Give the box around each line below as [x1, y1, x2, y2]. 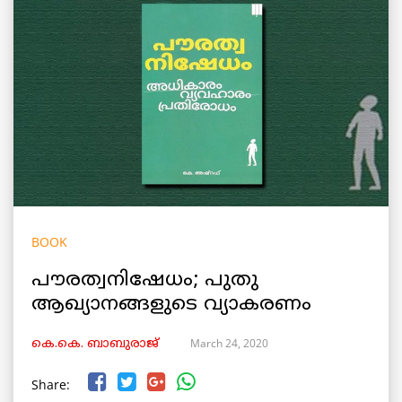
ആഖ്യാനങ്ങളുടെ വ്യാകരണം [31, 292, 311, 317]
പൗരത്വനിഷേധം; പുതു [31, 267, 258, 293]
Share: [31, 375, 70, 393]
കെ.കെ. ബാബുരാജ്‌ [31, 336, 159, 352]
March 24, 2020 [190, 335, 268, 351]
